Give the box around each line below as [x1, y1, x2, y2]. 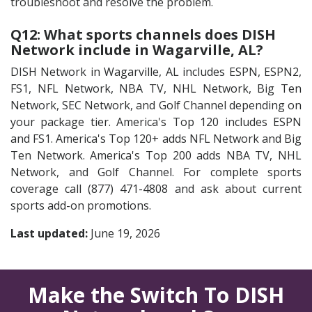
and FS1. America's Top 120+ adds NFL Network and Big [10, 131, 302, 146]
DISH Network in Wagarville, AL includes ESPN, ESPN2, [10, 64, 302, 79]
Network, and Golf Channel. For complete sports [10, 164, 302, 180]
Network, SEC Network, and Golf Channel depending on [10, 97, 302, 113]
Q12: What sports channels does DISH [10, 25, 276, 44]
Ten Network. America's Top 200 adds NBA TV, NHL [10, 148, 302, 163]
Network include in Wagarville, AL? [10, 40, 263, 59]
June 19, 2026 [88, 226, 160, 241]
